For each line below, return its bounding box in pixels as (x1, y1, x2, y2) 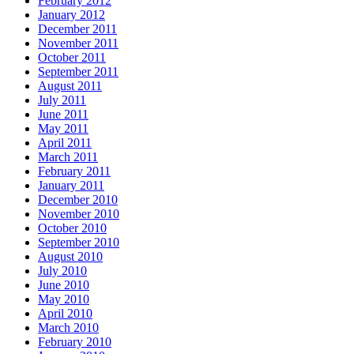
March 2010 (38, 321, 99, 335)
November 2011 (38, 36, 119, 51)
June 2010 (38, 278, 89, 292)
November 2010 (38, 207, 119, 221)
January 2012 (38, 8, 105, 22)
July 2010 (38, 264, 87, 278)
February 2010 (38, 335, 111, 349)
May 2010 (38, 292, 89, 307)
